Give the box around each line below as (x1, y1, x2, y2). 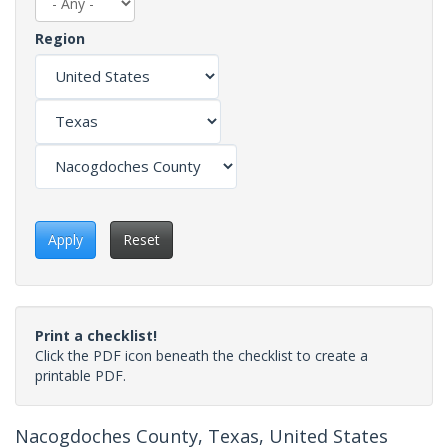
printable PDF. (35, 365, 126, 385)
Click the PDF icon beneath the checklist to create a (35, 345, 368, 365)
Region (35, 28, 85, 48)
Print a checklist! (35, 325, 157, 345)
